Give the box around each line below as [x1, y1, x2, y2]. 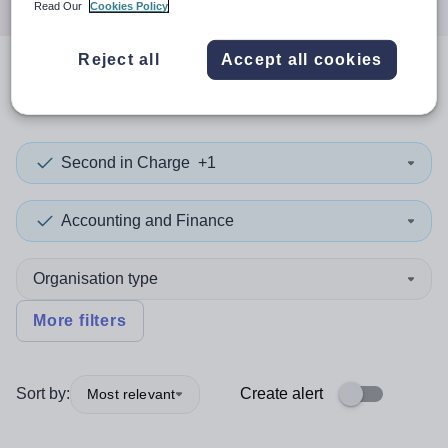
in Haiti [233, 73, 335, 104]
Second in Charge [61, 154, 190, 171]
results [140, 73, 233, 104]
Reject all [78, 50, 160, 68]
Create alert [240, 385, 323, 402]
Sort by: [16, 385, 70, 402]
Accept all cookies [220, 50, 383, 68]
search [32, 73, 140, 104]
